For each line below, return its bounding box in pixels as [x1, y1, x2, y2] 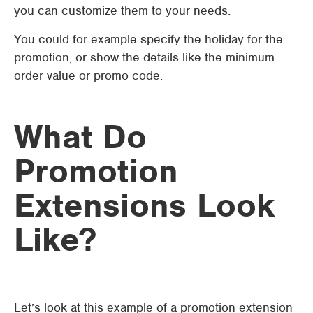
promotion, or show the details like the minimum [14, 50, 275, 65]
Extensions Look [14, 184, 275, 226]
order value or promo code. [14, 68, 163, 83]
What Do [14, 116, 147, 157]
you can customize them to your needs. [14, 3, 231, 18]
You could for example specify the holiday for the [14, 31, 283, 47]
